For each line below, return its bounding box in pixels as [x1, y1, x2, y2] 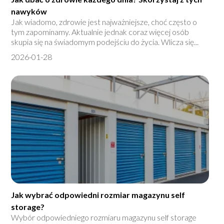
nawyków [11, 6, 47, 16]
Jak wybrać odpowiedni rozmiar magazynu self [11, 190, 185, 200]
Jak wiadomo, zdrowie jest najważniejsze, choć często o [11, 17, 197, 27]
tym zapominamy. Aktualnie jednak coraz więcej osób [11, 27, 189, 37]
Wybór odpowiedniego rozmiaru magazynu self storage [11, 212, 197, 222]
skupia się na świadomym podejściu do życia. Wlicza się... [11, 37, 199, 47]
